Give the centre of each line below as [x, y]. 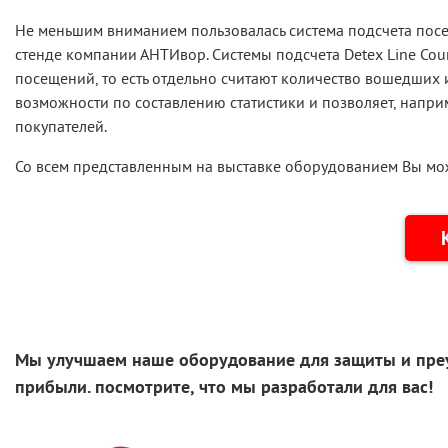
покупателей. [61, 126]
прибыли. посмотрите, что [123, 387]
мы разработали [297, 387]
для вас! [398, 387]
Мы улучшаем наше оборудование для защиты [208, 360]
